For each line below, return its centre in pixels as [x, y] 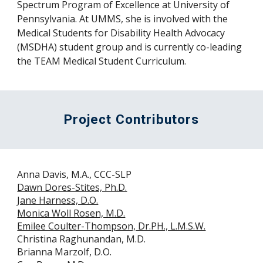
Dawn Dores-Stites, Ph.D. [72, 187]
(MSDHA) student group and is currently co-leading [130, 47]
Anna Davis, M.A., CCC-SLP [75, 174]
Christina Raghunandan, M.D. [82, 239]
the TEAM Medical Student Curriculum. [102, 61]
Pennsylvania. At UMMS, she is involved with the [123, 18]
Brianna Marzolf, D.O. [65, 252]
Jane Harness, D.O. [58, 200]
